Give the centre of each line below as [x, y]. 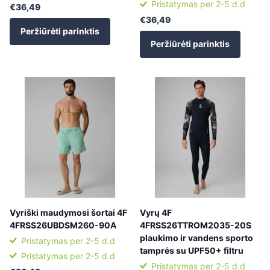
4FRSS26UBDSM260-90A [63, 225]
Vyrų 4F [156, 212]
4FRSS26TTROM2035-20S [196, 225]
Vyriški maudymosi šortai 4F [68, 212]
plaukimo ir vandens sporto [196, 237]
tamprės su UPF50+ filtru [192, 250]
